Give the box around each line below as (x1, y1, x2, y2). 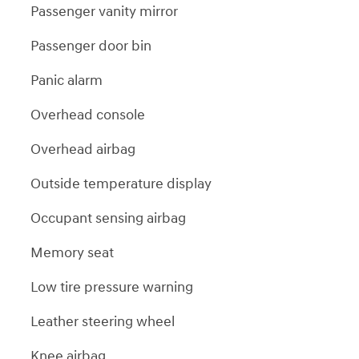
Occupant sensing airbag (30, 208, 186, 228)
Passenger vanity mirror (30, 2, 178, 21)
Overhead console (30, 105, 145, 124)
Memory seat (30, 243, 114, 262)
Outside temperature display (30, 174, 212, 193)
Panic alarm (30, 71, 103, 90)
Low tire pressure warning (30, 277, 193, 296)
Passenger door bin (30, 36, 151, 55)
